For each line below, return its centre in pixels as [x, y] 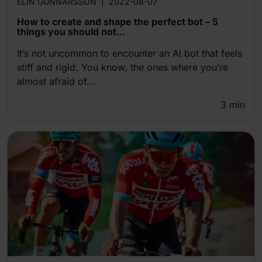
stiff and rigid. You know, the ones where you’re [123, 68]
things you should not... [71, 32]
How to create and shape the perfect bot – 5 [118, 22]
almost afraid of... [56, 82]
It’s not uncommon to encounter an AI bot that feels [130, 54]
